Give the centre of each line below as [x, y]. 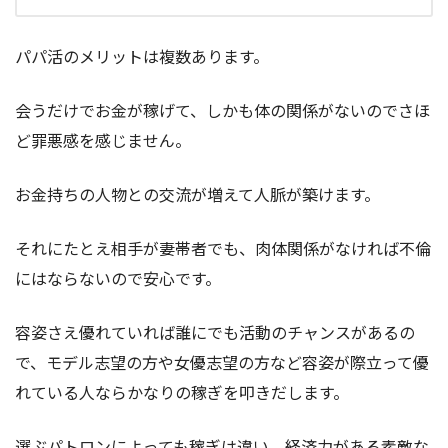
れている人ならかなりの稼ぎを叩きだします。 [182, 392]
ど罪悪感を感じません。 [103, 140]
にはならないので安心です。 [118, 278]
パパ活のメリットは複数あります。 [142, 56]
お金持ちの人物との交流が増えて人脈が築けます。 [197, 194]
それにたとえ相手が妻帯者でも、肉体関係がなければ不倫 [223, 248]
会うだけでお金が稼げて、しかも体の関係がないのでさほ [222, 110]
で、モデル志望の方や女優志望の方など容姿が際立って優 [222, 362]
